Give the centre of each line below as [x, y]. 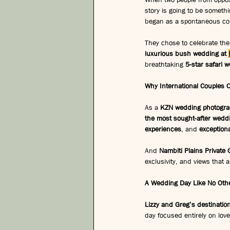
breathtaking [165, 64]
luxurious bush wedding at [187, 53]
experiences [163, 129]
